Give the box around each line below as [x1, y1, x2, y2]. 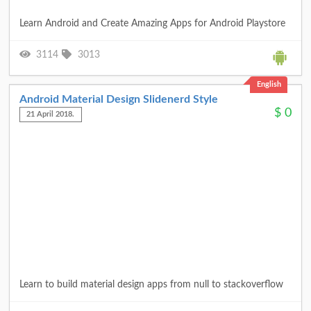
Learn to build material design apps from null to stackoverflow [19, 280, 283, 290]
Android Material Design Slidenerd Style [19, 94, 218, 106]
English [256, 81, 281, 89]
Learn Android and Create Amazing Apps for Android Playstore [19, 18, 285, 28]
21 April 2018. [26, 110, 75, 119]
